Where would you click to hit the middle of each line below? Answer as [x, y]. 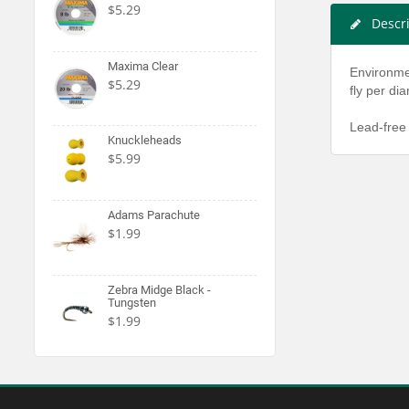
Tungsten [132, 302]
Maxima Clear [143, 66]
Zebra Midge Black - [159, 289]
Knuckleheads [145, 141]
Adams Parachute [154, 215]
